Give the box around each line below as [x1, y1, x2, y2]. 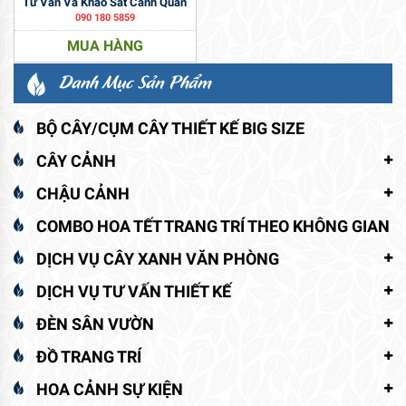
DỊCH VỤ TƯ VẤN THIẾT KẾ [36, 281, 231, 301]
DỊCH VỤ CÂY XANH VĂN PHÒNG [36, 248, 279, 268]
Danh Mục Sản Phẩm [59, 68, 211, 95]
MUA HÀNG [66, 37, 143, 55]
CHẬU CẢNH [36, 183, 130, 203]
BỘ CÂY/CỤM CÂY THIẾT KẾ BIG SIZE [36, 118, 304, 138]
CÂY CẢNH [36, 150, 116, 170]
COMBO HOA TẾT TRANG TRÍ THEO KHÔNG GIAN [36, 216, 390, 236]
